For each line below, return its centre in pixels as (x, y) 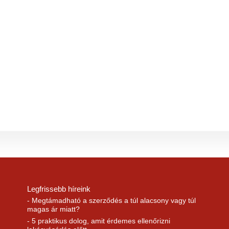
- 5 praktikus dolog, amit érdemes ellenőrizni (98, 221)
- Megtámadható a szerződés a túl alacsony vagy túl (111, 201)
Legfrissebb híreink (59, 189)
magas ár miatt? (53, 209)
